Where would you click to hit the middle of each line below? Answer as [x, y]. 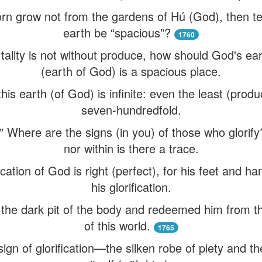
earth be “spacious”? [117, 32]
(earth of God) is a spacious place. [131, 71]
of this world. [117, 225]
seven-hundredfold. [131, 110]
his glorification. [131, 187]
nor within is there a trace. [131, 148]
